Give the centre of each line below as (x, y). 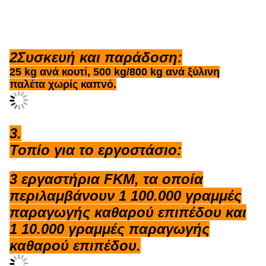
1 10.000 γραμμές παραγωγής (110, 219)
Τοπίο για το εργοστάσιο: (96, 140)
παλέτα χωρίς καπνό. (63, 84)
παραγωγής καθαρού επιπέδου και (128, 203)
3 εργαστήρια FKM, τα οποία (106, 170)
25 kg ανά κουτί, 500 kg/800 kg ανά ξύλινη (115, 72)
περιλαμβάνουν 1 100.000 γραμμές (126, 186)
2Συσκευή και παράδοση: (96, 57)
